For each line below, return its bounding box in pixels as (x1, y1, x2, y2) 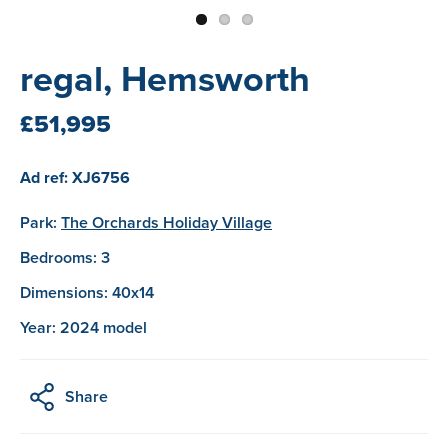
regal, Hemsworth (20, 51, 310, 105)
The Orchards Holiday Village (61, 210, 272, 234)
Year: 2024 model (20, 315, 147, 339)
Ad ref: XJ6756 (20, 165, 130, 189)
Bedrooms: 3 (20, 245, 110, 269)
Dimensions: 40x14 (20, 280, 154, 304)
